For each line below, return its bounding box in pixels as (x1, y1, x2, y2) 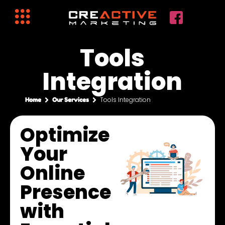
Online (20, 159, 85, 186)
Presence (20, 178, 111, 205)
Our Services (52, 96, 89, 104)
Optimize (20, 121, 109, 148)
